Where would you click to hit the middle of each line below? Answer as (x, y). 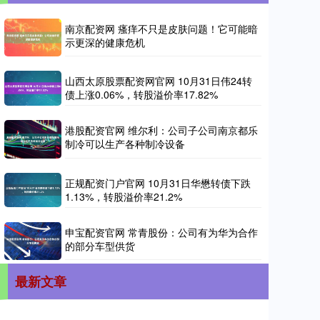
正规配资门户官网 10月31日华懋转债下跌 (158, 182)
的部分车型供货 (100, 245)
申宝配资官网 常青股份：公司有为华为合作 (161, 232)
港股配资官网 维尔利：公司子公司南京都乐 (161, 130)
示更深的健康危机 (105, 42)
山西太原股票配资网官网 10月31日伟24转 (159, 81)
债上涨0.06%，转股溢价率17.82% (141, 95)
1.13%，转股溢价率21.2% (124, 196)
